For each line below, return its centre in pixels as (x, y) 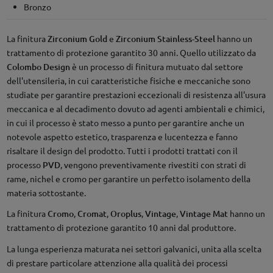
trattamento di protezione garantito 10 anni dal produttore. (121, 228)
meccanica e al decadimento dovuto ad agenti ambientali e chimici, (135, 109)
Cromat (92, 214)
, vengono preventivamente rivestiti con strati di (153, 165)
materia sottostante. (46, 193)
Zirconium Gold (77, 39)
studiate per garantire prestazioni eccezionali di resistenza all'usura (136, 95)
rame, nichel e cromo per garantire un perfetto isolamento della (128, 179)
